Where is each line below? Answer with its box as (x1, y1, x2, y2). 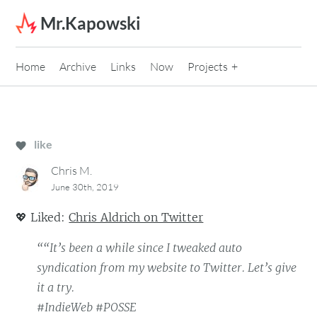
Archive (59, 59, 97, 74)
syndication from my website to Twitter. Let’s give (37, 260, 297, 275)
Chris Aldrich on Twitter (69, 210, 204, 225)
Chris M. (51, 163, 93, 178)
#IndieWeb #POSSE (37, 300, 137, 315)
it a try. (37, 280, 75, 295)
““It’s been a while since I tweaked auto (37, 241, 243, 255)
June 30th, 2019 (51, 181, 120, 193)
